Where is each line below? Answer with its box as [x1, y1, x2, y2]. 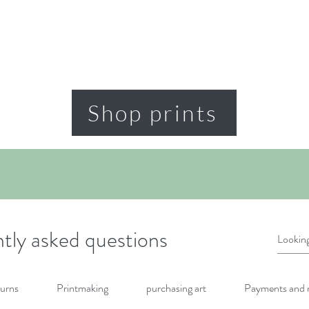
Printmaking [57, 279, 109, 296]
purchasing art [146, 279, 207, 296]
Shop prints [87, 99, 219, 126]
